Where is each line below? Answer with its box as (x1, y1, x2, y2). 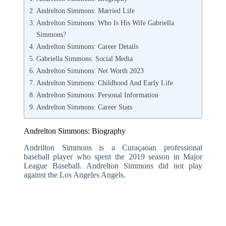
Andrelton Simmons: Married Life (36, 7, 135, 15)
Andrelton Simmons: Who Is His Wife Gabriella (36, 19, 174, 27)
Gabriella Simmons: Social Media (36, 54, 133, 63)
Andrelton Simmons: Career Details (36, 42, 138, 51)
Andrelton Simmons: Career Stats (36, 103, 132, 111)
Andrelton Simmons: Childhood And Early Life (36, 79, 173, 87)
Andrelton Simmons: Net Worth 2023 (36, 67, 144, 75)
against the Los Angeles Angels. (23, 171, 126, 180)
